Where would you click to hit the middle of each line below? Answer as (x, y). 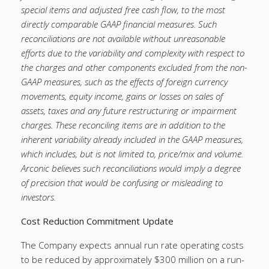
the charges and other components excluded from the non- (134, 67)
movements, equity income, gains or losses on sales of (122, 96)
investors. (38, 197)
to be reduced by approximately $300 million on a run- (133, 259)
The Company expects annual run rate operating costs (132, 245)
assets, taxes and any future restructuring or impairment (129, 110)
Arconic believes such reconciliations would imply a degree (131, 168)
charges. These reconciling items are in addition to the (123, 125)
